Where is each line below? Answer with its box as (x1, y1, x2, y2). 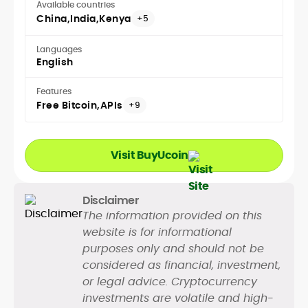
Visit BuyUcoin (110, 147, 188, 164)
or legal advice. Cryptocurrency (82, 274, 257, 290)
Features (36, 85, 71, 98)
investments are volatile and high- (82, 290, 274, 307)
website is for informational (82, 224, 232, 241)
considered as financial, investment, (82, 257, 280, 274)
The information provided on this (82, 208, 262, 224)
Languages (36, 43, 82, 56)
